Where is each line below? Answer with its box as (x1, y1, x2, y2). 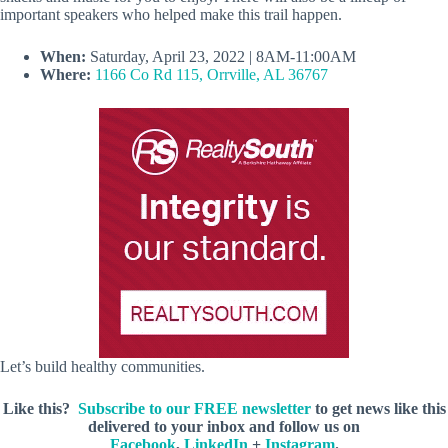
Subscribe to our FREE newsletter (77, 399, 311, 417)
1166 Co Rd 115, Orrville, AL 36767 (95, 65, 328, 83)
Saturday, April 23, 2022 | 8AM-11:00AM (90, 47, 356, 65)
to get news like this (310, 399, 446, 417)
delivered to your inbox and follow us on (88, 417, 360, 435)
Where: (40, 65, 91, 83)
